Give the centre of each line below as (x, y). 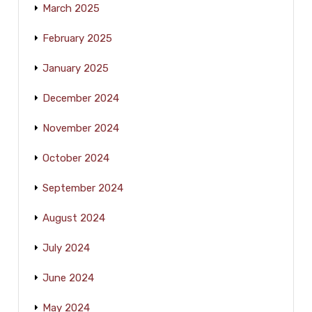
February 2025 (78, 38)
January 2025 (76, 68)
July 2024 (67, 248)
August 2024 (74, 218)
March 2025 (71, 8)
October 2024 (76, 158)
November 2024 (81, 128)
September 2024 (83, 188)
